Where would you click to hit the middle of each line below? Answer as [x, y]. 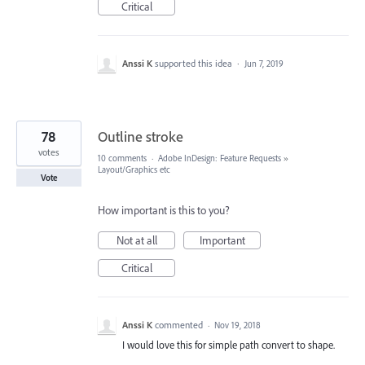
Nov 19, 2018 [237, 325]
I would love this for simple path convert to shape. [229, 344]
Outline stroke [141, 136]
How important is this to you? [164, 210]
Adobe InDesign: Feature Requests [220, 158]
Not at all [136, 240]
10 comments [122, 158]
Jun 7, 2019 [264, 63]
